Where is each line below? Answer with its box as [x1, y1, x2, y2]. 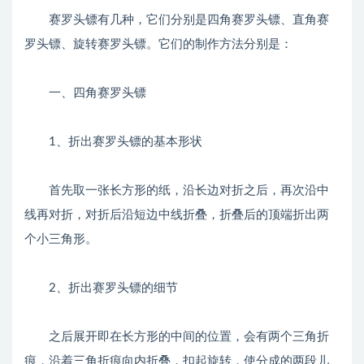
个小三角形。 [24, 233, 97, 245]
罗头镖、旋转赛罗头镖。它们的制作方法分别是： [24, 38, 292, 50]
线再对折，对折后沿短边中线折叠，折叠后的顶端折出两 [24, 209, 329, 221]
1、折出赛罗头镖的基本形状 [24, 136, 202, 148]
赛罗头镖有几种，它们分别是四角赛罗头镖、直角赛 [24, 14, 329, 26]
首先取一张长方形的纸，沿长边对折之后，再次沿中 [24, 184, 329, 197]
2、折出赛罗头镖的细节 [24, 282, 178, 294]
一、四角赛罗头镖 [24, 87, 146, 99]
